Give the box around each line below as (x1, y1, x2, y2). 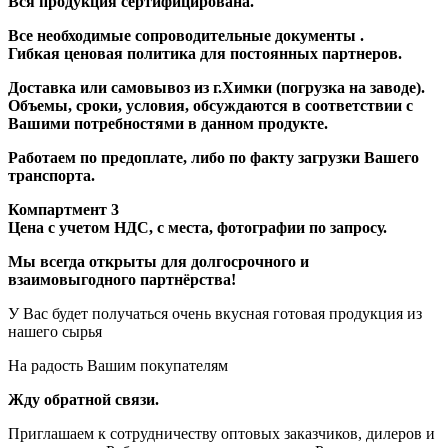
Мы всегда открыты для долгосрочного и (8, 252, 309, 270)
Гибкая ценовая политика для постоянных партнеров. (8, 44, 402, 62)
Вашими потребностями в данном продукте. (8, 114, 328, 132)
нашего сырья (8, 322, 102, 340)
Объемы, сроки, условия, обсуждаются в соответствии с (8, 96, 413, 114)
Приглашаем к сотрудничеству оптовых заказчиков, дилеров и (8, 424, 435, 442)
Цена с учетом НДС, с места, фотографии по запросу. (8, 218, 387, 236)
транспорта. (8, 166, 95, 184)
